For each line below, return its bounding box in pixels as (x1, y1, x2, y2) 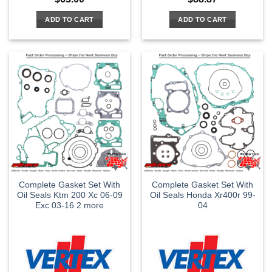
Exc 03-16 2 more (35, 201, 104, 211)
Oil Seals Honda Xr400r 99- (149, 191, 256, 200)
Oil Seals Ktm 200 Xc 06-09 (16, 191, 123, 200)
